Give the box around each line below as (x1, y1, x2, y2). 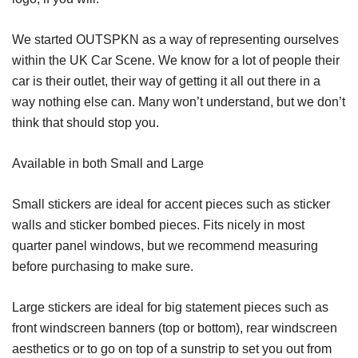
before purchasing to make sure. (12, 259, 193, 273)
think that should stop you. (12, 115, 159, 129)
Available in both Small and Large (12, 156, 204, 170)
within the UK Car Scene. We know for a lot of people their (12, 53, 340, 67)
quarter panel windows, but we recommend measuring (12, 238, 318, 253)
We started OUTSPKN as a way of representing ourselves (12, 32, 339, 46)
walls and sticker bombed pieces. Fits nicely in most (12, 217, 304, 232)
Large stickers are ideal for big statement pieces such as (12, 300, 328, 314)
